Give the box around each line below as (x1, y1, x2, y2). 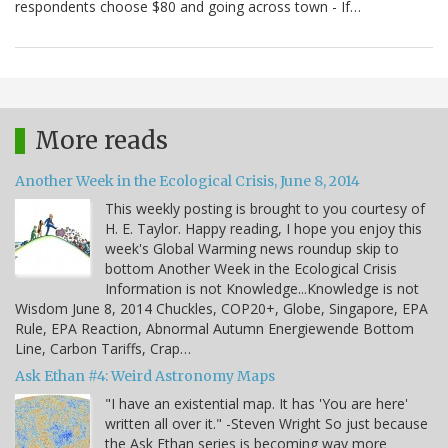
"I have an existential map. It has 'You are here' (105, 394, 408, 414)
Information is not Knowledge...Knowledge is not (105, 279, 419, 299)
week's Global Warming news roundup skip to (105, 239, 399, 259)
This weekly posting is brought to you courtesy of (105, 199, 425, 219)
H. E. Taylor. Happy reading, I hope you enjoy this (105, 219, 422, 239)
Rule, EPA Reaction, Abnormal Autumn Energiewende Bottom (15, 319, 414, 339)
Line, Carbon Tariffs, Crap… (15, 339, 191, 359)
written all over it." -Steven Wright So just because (105, 414, 428, 434)
